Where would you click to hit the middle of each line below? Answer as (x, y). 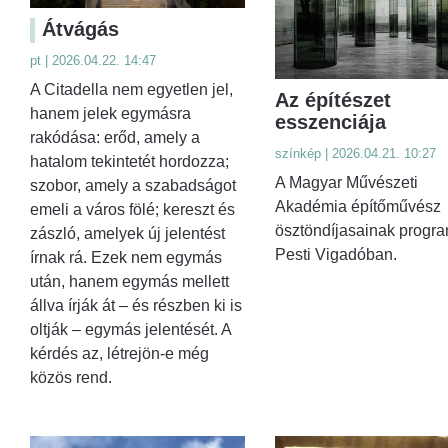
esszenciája (330, 122)
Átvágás (80, 28)
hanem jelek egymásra (110, 113)
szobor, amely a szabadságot (133, 185)
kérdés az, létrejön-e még (119, 353)
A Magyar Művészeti (346, 183)
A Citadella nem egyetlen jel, (131, 89)
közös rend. (71, 377)
